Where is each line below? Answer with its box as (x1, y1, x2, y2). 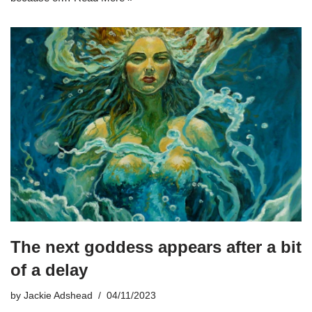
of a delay (10, 260, 88, 279)
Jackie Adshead (24, 290, 93, 301)
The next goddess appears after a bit (10, 237, 302, 256)
